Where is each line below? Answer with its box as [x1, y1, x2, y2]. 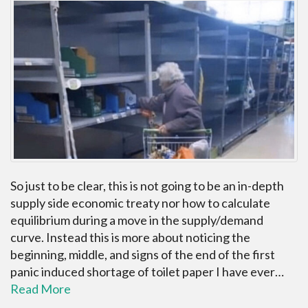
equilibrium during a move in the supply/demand [10, 212, 263, 228]
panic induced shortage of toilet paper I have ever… [10, 263, 284, 279]
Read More [10, 280, 71, 296]
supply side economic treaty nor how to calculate [10, 195, 270, 210]
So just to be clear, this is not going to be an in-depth [10, 177, 284, 193]
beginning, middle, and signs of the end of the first [10, 246, 275, 262]
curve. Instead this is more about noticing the [10, 229, 250, 245]
